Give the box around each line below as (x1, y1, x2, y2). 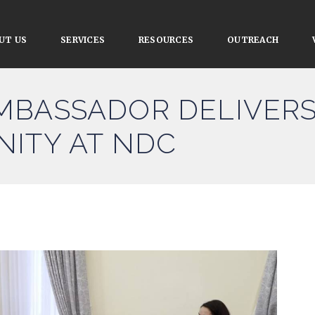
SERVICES (60, 34, 105, 45)
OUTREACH (227, 34, 279, 45)
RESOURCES (139, 34, 194, 45)
